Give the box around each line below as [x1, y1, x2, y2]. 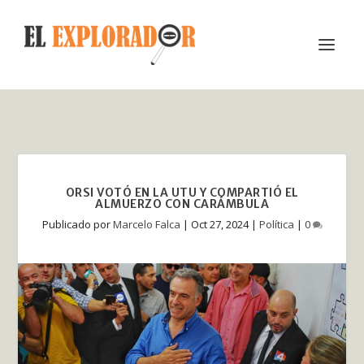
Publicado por [41, 217, 113, 232]
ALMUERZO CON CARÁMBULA [95, 197, 269, 211]
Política [258, 217, 294, 232]
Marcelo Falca [112, 217, 180, 232]
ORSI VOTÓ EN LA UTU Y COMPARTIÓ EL [65, 185, 299, 200]
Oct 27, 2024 [190, 217, 249, 232]
